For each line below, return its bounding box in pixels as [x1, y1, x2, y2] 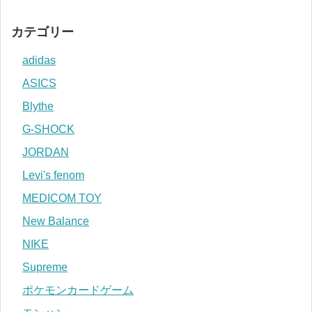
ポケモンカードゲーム [22, 284, 134, 296]
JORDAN [22, 146, 69, 158]
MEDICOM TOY [22, 192, 102, 204]
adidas [22, 54, 56, 66]
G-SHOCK [22, 123, 75, 135]
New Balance [22, 215, 89, 227]
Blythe [22, 100, 54, 112]
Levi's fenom [22, 169, 84, 181]
